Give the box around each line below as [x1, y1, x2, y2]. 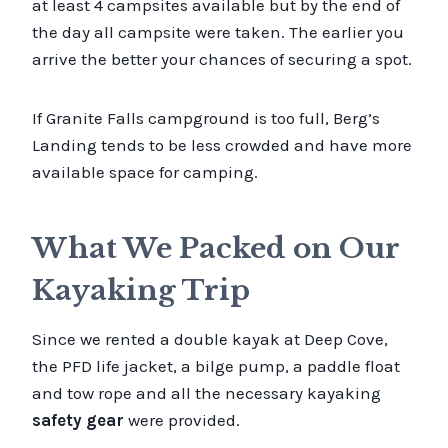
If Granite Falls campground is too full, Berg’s [32, 107, 380, 128]
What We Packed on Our [32, 230, 399, 266]
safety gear [32, 409, 124, 430]
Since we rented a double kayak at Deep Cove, [32, 328, 388, 349]
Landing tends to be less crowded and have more [32, 134, 412, 155]
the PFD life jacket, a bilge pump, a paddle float [32, 355, 400, 376]
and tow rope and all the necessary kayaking [32, 382, 381, 403]
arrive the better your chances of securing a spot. [32, 48, 412, 69]
